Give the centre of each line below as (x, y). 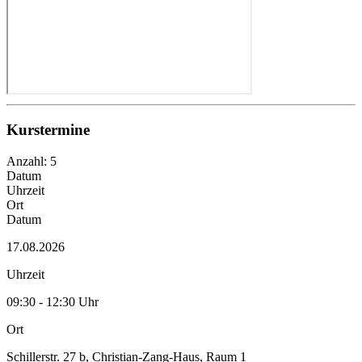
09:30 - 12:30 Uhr (53, 301)
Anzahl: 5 (32, 161)
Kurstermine (48, 129)
